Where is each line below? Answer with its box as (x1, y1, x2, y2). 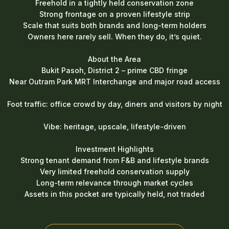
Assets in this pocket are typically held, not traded (25, 190, 204, 199)
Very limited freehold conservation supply (39, 167, 190, 176)
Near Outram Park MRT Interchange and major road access (9, 77, 220, 86)
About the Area (88, 55, 141, 64)
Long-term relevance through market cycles (36, 178, 193, 188)
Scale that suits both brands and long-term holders (22, 21, 207, 30)
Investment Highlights (75, 145, 154, 154)
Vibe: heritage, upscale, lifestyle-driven (43, 122, 186, 131)
